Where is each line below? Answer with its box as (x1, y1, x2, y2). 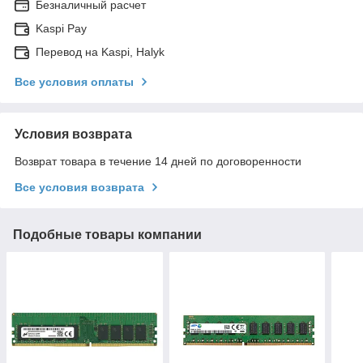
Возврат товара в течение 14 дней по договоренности (15, 154, 301, 168)
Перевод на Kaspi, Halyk (36, 45, 164, 58)
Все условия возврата (15, 180, 144, 194)
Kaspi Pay (36, 21, 87, 35)
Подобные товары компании (13, 227, 202, 241)
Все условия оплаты (15, 75, 134, 88)
